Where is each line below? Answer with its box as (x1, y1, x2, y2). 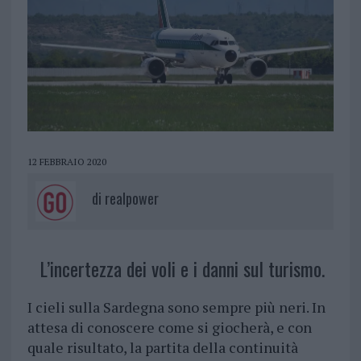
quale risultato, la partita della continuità (27, 338, 298, 358)
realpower (104, 188, 159, 210)
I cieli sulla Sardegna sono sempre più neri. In (27, 297, 326, 317)
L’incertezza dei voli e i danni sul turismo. (39, 254, 325, 284)
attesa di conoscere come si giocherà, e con (27, 317, 312, 338)
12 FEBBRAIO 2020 (27, 156, 106, 168)
